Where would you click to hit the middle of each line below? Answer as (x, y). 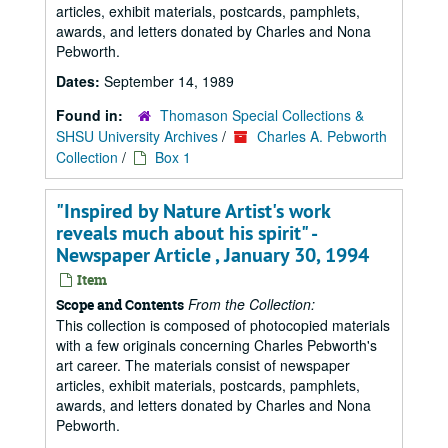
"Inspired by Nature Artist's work (193, 211)
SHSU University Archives (137, 136)
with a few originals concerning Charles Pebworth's (216, 345)
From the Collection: (251, 304)
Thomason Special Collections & (262, 115)
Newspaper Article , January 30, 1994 (212, 255)
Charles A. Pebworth (322, 136)
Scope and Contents (120, 304)
